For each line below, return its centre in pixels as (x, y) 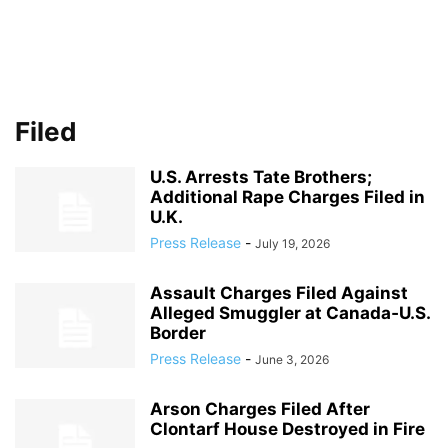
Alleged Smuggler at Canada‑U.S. (290, 313)
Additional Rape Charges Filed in (287, 197)
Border (178, 333)
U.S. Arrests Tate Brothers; (261, 177)
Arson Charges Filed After (260, 409)
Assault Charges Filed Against (279, 293)
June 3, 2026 (292, 359)
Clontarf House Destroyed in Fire (287, 429)
